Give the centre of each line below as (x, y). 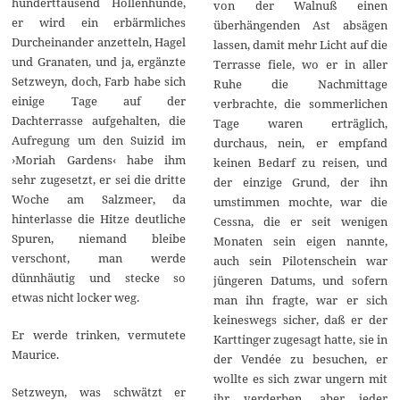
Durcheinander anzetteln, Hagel (99, 42)
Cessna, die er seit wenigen (300, 221)
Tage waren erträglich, (300, 123)
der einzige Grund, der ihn (300, 182)
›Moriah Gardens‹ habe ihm (99, 159)
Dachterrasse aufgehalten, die (99, 120)
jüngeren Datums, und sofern (300, 280)
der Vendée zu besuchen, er (300, 358)
